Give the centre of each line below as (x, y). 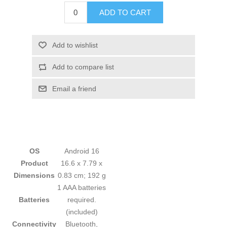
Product (34, 163)
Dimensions (34, 176)
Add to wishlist (75, 45)
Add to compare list (83, 67)
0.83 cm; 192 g (82, 176)
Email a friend (74, 89)
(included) (82, 212)
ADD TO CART (125, 13)
